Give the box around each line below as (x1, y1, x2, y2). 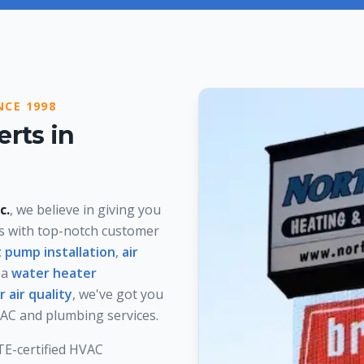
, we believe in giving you (10, 200, 161, 219)
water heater (11, 263, 97, 282)
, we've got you (72, 284, 163, 303)
